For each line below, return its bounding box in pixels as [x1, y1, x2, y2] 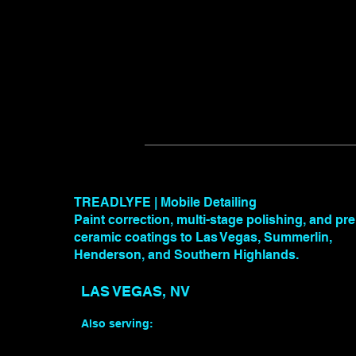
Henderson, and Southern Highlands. [74, 247, 299, 262]
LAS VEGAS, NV [81, 283, 190, 300]
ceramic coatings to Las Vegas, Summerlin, [74, 230, 332, 245]
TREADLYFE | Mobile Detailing [74, 195, 257, 210]
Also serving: [81, 317, 153, 330]
